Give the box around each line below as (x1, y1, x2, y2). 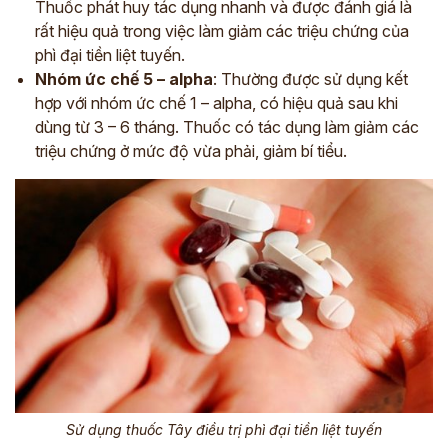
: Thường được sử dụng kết (213, 68, 408, 89)
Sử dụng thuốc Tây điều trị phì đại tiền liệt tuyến (66, 421, 382, 439)
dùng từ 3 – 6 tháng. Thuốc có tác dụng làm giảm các (35, 116, 419, 137)
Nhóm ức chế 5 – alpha (35, 68, 213, 89)
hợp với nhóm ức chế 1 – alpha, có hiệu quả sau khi (35, 92, 398, 113)
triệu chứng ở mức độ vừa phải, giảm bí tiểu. (35, 140, 347, 161)
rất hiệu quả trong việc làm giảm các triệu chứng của (35, 20, 409, 41)
